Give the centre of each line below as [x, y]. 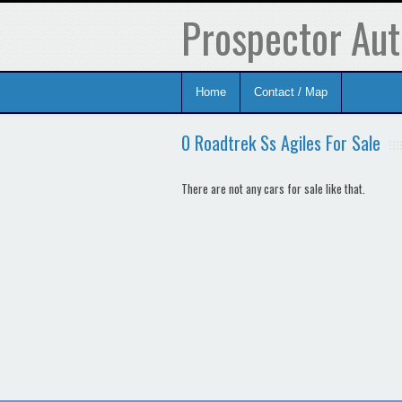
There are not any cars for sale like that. [273, 188]
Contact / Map [291, 92]
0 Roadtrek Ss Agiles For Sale [281, 143]
